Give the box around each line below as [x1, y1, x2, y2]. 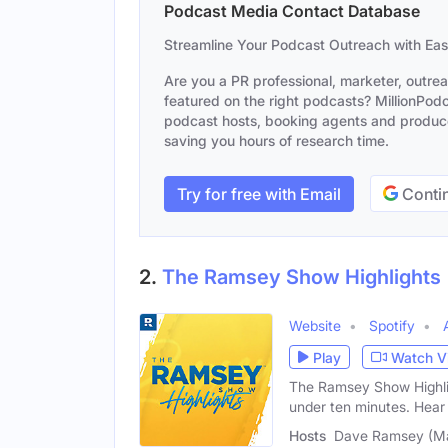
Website [289, 317, 341, 334]
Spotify [369, 317, 415, 334]
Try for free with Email [177, 183, 341, 204]
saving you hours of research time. [164, 132, 389, 149]
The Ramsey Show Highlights [162, 265, 441, 289]
